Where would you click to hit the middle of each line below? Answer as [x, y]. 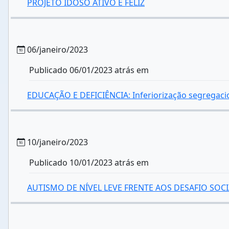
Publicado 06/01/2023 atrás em [89, 70]
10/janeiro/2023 [56, 142]
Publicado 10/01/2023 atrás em [89, 163]
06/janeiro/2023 [56, 50]
